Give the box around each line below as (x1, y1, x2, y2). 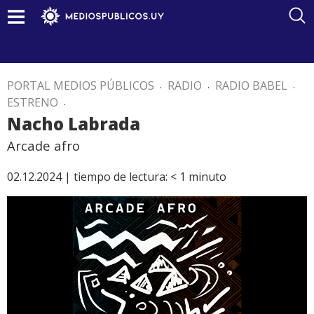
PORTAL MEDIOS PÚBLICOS (7, 78, 154, 93)
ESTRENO (7, 95, 58, 110)
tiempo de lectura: (74, 169, 168, 184)
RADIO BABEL (215, 78, 287, 93)
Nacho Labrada (7, 112, 140, 135)
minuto (189, 169, 226, 184)
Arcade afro (7, 137, 80, 154)
